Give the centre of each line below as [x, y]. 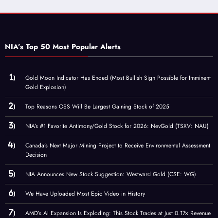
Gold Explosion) [46, 87]
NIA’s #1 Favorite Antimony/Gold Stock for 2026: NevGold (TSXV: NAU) [117, 126]
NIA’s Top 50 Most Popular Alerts [63, 47]
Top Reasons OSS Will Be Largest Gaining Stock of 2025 [97, 107]
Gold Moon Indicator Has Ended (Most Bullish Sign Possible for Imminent [118, 78]
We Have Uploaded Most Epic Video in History [85, 194]
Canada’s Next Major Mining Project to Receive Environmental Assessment [118, 146]
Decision [36, 155]
